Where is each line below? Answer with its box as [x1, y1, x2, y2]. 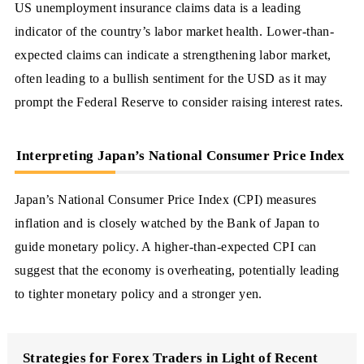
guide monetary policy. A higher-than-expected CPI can [14, 238, 317, 254]
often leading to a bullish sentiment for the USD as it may [14, 70, 327, 86]
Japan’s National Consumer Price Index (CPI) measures [14, 191, 317, 207]
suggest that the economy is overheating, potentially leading [14, 262, 340, 278]
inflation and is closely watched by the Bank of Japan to [14, 214, 319, 231]
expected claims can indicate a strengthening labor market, [14, 46, 331, 63]
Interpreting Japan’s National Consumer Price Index [15, 148, 345, 164]
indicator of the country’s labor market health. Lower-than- [14, 23, 335, 39]
